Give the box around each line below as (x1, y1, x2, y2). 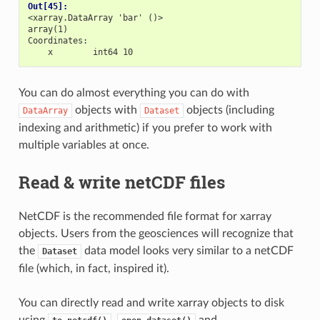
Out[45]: (27, 1, 73, 12)
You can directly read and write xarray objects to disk (18, 297, 284, 309)
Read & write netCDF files (18, 171, 225, 194)
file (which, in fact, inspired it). (18, 263, 169, 275)
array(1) (27, 24, 68, 35)
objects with (71, 104, 140, 116)
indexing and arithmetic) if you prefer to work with (18, 122, 272, 134)
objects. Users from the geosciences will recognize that (18, 228, 294, 240)
